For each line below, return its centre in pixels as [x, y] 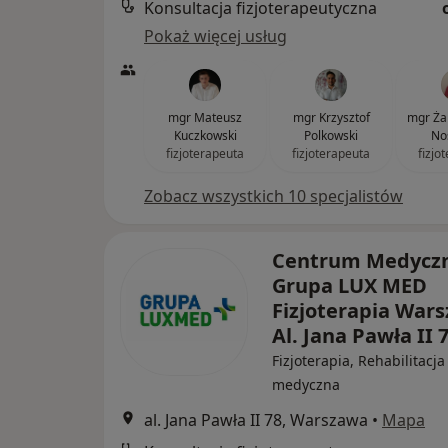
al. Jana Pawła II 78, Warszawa [256, 420]
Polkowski [331, 135]
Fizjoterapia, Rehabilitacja [358, 360]
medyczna [306, 384]
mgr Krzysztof [331, 117]
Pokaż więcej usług [215, 36]
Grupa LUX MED [349, 285]
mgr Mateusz [205, 117]
